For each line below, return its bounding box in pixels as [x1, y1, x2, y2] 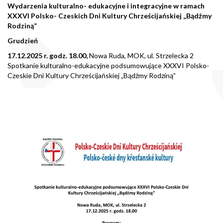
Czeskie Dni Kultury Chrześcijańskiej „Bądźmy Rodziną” [7, 71, 176, 80]
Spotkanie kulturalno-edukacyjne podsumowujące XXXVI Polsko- [7, 61, 209, 70]
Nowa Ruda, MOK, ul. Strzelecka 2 [89, 51, 194, 60]
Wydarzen [7, 1, 41, 10]
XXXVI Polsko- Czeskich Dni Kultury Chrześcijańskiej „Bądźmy [7, 11, 212, 20]
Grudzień [7, 36, 38, 45]
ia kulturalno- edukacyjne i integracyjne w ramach [41, 1, 205, 10]
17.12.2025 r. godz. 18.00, [7, 51, 89, 60]
